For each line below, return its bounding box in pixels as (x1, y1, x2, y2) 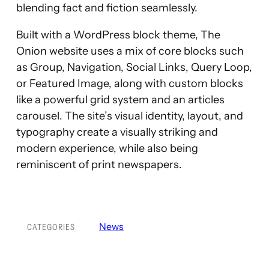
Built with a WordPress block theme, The (16, 28, 220, 41)
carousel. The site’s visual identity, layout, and (16, 109, 243, 122)
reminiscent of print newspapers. (16, 157, 182, 171)
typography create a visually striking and (16, 125, 218, 139)
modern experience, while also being (16, 141, 198, 155)
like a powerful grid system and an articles (16, 92, 225, 106)
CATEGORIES (27, 221, 76, 232)
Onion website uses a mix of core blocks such (16, 44, 244, 58)
